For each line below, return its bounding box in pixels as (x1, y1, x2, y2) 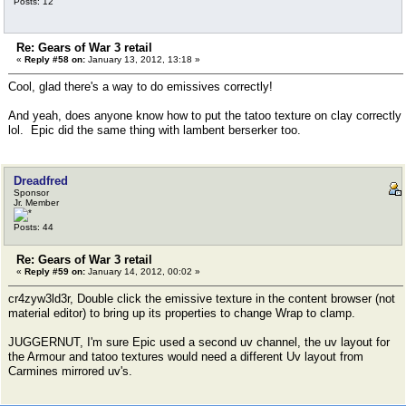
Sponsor (14, 188, 49, 198)
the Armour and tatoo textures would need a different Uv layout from (8, 350, 363, 363)
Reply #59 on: (24, 266, 85, 276)
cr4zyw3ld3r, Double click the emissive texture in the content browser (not (8, 292, 395, 305)
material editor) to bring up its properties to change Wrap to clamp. (8, 306, 355, 320)
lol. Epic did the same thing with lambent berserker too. (8, 123, 301, 137)
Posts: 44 (14, 222, 53, 232)
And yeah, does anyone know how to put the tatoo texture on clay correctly (8, 109, 401, 122)
